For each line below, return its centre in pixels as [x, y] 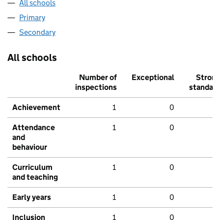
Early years [32, 197]
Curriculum [32, 167]
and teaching [35, 177]
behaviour [30, 147]
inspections [96, 87]
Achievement [36, 108]
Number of [98, 78]
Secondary [37, 32]
